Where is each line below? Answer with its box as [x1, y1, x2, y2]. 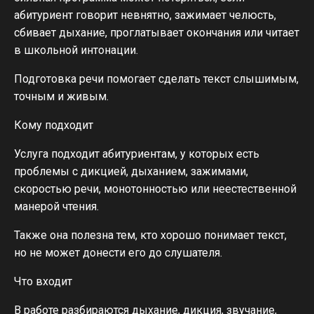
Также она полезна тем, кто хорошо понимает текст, [14, 228, 287, 242]
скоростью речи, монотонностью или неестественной [14, 182, 296, 196]
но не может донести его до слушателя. [14, 246, 222, 259]
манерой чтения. [14, 200, 99, 213]
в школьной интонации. [14, 43, 138, 57]
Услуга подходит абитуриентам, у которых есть [14, 147, 259, 161]
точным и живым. [14, 90, 109, 103]
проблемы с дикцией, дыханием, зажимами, [14, 165, 248, 178]
